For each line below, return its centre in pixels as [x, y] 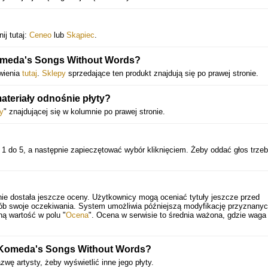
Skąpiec [80, 35]
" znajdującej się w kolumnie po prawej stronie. [84, 112]
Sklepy [54, 73]
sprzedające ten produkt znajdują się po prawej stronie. [162, 73]
